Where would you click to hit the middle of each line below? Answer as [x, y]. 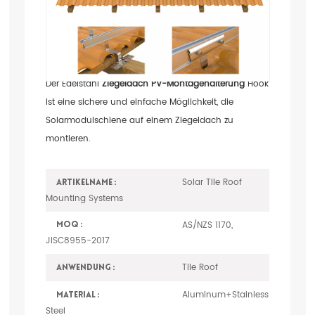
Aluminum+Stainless [225, 295]
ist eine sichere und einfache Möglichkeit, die [139, 102]
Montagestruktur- [136, 27]
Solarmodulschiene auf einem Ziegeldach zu [139, 121]
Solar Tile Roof [212, 182]
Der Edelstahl [73, 84]
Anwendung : [85, 268]
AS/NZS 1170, [207, 225]
